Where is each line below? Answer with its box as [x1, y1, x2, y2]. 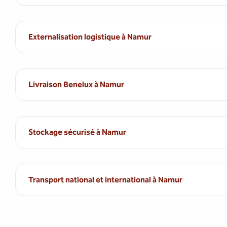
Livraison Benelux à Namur [28, 80, 124, 89]
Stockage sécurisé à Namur [28, 127, 126, 137]
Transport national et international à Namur [28, 175, 182, 184]
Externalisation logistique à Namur [28, 32, 152, 42]
